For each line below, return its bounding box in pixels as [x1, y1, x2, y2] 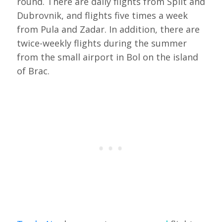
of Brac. [16, 65, 50, 77]
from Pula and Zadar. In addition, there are [16, 23, 200, 36]
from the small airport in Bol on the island [16, 51, 198, 63]
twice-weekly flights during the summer [16, 37, 187, 50]
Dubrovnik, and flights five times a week [16, 9, 188, 22]
